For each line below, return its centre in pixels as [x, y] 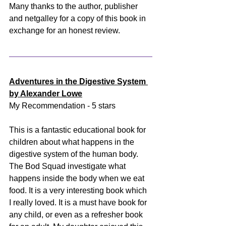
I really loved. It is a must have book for [79, 202]
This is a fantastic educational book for [78, 130]
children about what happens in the [73, 142]
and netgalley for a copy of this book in [78, 18]
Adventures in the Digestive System [78, 81]
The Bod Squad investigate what [68, 166]
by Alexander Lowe [46, 93]
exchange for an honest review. [65, 30]
